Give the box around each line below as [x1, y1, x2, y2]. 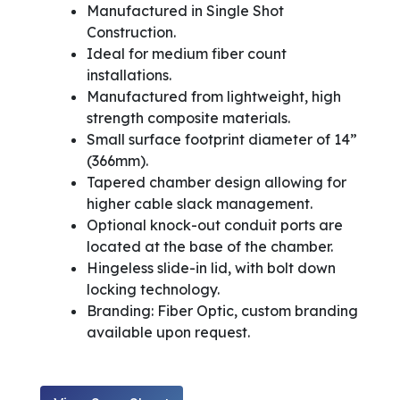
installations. [86, 65, 171, 84]
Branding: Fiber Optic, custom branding [86, 301, 358, 320]
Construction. [86, 22, 176, 41]
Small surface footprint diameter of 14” [86, 129, 357, 148]
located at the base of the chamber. [86, 237, 333, 255]
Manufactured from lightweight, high [86, 87, 341, 105]
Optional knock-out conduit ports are [86, 215, 343, 234]
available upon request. [86, 322, 250, 341]
